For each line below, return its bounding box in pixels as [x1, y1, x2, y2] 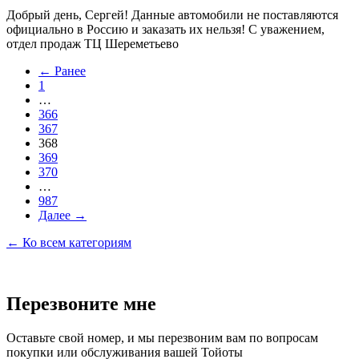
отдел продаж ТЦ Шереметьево [6, 36, 179, 50]
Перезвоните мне [6, 292, 156, 314]
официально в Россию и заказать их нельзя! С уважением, [6, 22, 325, 36]
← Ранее [38, 63, 86, 78]
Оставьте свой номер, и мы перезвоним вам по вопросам [6, 330, 318, 345]
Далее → [38, 208, 87, 222]
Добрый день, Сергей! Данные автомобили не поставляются [6, 7, 338, 22]
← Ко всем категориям [6, 235, 131, 249]
